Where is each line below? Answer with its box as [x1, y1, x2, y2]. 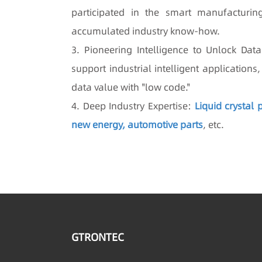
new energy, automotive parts [71, 118, 203, 131]
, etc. [203, 118, 224, 131]
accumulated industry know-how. [71, 24, 220, 37]
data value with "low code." [71, 80, 190, 94]
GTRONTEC [71, 229, 124, 244]
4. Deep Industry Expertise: [71, 99, 195, 112]
